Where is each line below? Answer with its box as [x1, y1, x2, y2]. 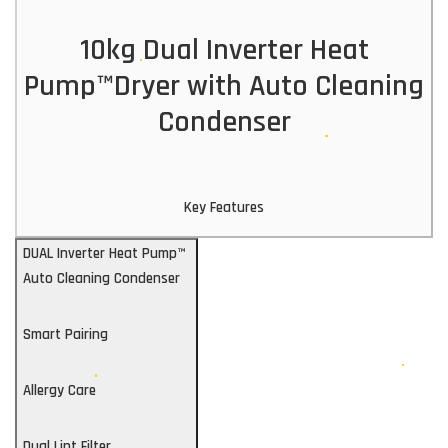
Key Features [184, 198, 264, 218]
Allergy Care [23, 381, 96, 401]
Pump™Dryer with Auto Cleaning [24, 67, 424, 106]
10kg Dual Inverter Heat [79, 31, 369, 70]
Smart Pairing [23, 325, 108, 345]
